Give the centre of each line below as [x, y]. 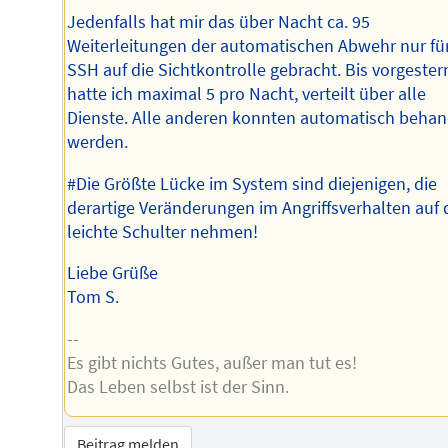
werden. [98, 141]
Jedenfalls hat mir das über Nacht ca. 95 [219, 21]
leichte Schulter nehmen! [163, 231]
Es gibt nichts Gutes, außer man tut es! [212, 362]
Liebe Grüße [113, 273]
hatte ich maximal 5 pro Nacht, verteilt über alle [247, 93]
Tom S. [93, 297]
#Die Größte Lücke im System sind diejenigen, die [252, 183]
